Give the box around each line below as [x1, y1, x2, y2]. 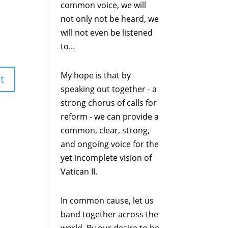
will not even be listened [61, 26, 153, 38]
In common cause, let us [61, 194, 154, 206]
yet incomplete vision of [61, 152, 152, 163]
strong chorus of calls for [61, 97, 157, 108]
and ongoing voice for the [61, 138, 159, 150]
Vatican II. [61, 165, 98, 177]
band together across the [61, 208, 159, 220]
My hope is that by [61, 69, 131, 81]
